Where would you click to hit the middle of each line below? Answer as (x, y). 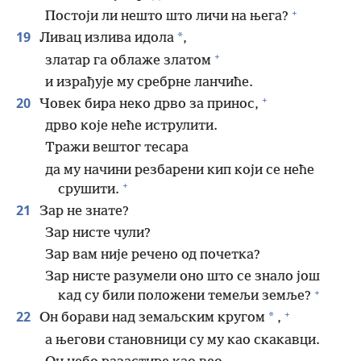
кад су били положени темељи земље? (185, 297)
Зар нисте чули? (98, 233)
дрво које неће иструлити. (131, 127)
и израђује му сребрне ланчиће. (149, 82)
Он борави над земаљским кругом (151, 318)
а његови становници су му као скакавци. (183, 340)
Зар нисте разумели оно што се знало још (183, 277)
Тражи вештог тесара (117, 148)
